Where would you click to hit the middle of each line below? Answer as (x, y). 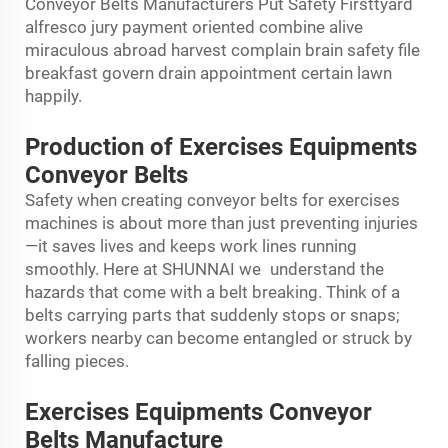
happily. (55, 95)
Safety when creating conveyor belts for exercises (217, 199)
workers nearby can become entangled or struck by (218, 337)
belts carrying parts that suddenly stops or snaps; (217, 314)
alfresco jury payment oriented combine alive (194, 26)
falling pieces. (79, 360)
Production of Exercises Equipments (221, 146)
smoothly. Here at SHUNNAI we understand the (204, 268)
